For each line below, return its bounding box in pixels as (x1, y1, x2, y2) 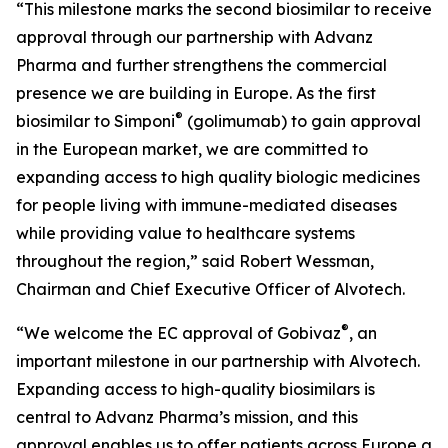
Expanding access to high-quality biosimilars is (16, 379, 375, 399)
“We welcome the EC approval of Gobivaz (16, 323, 341, 343)
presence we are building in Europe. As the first (16, 83, 376, 103)
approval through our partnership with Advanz (16, 27, 373, 47)
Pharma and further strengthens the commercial (16, 55, 387, 75)
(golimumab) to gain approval (183, 111, 421, 131)
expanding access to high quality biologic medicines (16, 167, 420, 187)
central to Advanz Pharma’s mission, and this (16, 407, 358, 427)
